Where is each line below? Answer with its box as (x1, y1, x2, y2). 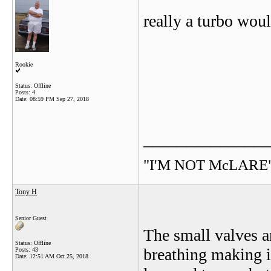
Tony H (15, 188, 37, 196)
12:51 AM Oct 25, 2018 (30, 253, 88, 260)
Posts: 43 (15, 246, 38, 253)
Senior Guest (15, 215, 47, 221)
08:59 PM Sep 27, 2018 (30, 96, 89, 102)
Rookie (15, 61, 33, 68)
